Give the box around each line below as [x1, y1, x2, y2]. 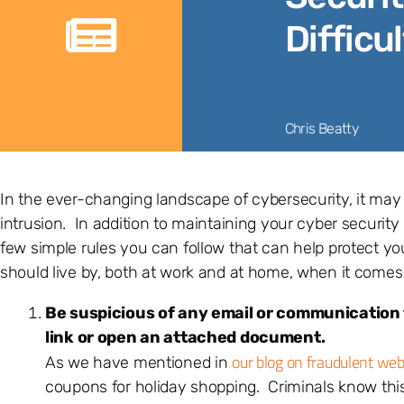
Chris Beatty [284, 120, 359, 138]
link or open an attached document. [45, 326, 326, 347]
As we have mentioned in [45, 352, 233, 372]
